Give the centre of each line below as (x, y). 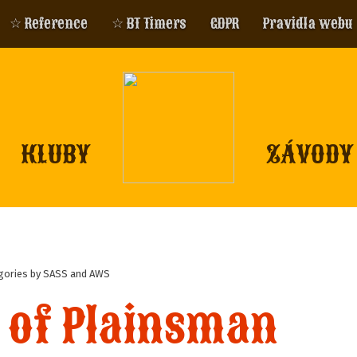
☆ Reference (49, 24)
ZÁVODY (310, 155)
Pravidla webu (308, 24)
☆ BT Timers (149, 24)
